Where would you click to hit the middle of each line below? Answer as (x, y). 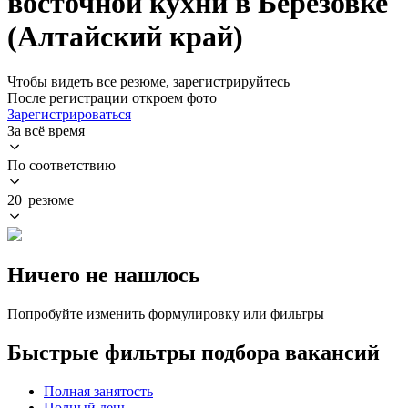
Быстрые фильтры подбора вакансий (194, 352)
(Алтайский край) (125, 37)
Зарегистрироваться (69, 114)
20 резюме (41, 199)
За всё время (46, 130)
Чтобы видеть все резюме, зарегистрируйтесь (148, 81)
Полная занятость (98, 391)
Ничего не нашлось (104, 275)
